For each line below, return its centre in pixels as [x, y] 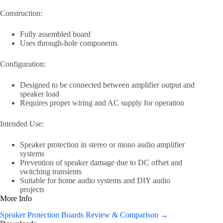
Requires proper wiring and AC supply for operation [102, 103]
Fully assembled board [55, 34]
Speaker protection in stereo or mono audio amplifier [102, 145]
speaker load [40, 94]
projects [32, 190]
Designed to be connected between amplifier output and [107, 85]
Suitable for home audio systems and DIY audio [95, 181]
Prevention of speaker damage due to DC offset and [101, 163]
